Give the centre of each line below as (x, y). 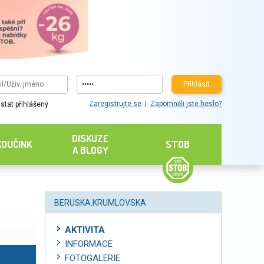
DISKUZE (90, 138)
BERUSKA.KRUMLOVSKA (100, 203)
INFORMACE (89, 244)
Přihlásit (196, 84)
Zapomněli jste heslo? (186, 104)
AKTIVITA (85, 230)
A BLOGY (90, 150)
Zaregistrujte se (115, 104)
